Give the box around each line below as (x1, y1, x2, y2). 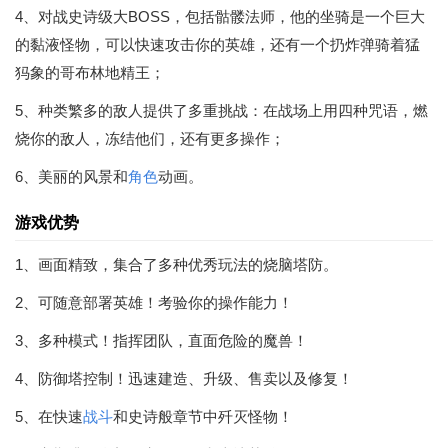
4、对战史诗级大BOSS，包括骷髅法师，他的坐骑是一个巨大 (15, 8, 425, 25)
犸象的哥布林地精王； (15, 64, 165, 81)
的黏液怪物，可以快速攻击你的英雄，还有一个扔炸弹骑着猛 (15, 36, 420, 53)
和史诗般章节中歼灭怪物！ (113, 408, 293, 425)
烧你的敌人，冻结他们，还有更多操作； (15, 130, 285, 147)
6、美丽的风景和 (15, 168, 128, 185)
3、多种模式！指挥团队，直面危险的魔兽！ (15, 332, 308, 349)
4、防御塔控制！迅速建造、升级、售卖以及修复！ (15, 370, 353, 387)
